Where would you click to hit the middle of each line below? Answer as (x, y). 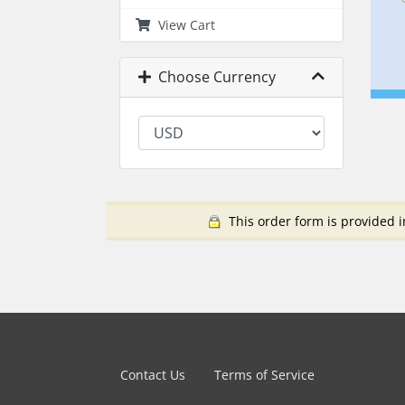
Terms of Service (264, 375)
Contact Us (153, 375)
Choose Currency (213, 77)
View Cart (183, 25)
